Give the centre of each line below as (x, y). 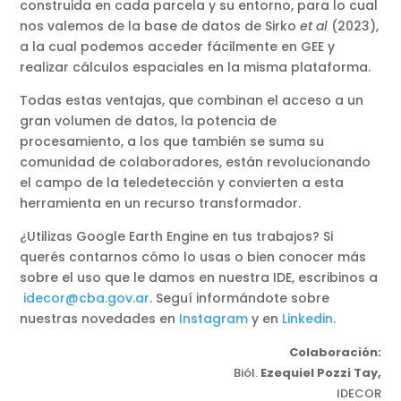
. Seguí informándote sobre (240, 298)
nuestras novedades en (100, 318)
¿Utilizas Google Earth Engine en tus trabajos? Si (177, 236)
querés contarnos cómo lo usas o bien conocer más (193, 256)
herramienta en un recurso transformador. (161, 203)
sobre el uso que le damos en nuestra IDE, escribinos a (199, 277)
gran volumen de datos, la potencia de (149, 120)
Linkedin (308, 318)
